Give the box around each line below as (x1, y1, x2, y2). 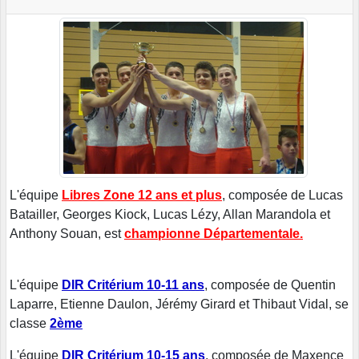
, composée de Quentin (204, 277, 336, 292)
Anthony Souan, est (10, 226, 124, 240)
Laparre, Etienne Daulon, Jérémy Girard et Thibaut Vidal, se (10, 296, 349, 311)
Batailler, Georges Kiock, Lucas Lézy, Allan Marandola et (10, 207, 330, 221)
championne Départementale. (124, 226, 303, 240)
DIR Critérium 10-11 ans (62, 277, 204, 292)
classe (10, 316, 46, 330)
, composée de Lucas (222, 188, 343, 202)
